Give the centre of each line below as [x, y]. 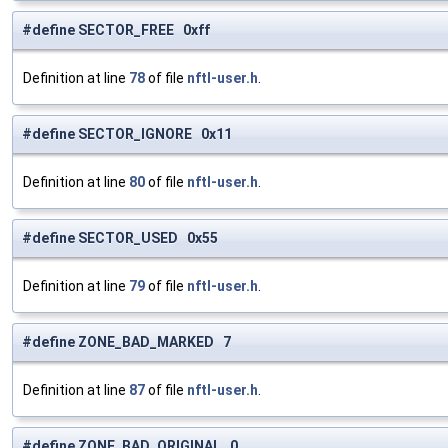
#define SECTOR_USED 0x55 [120, 238]
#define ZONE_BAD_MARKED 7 [126, 342]
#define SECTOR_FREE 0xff [116, 30]
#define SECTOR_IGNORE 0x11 [127, 134]
